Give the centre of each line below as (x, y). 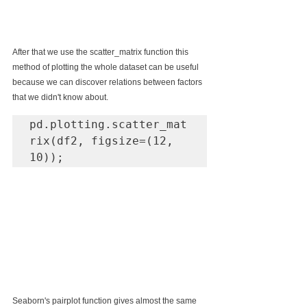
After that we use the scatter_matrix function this (101, 52)
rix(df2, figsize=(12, (101, 140)
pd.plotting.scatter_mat (108, 124)
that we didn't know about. (60, 97)
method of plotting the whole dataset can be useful (107, 67)
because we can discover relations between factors (108, 82)
